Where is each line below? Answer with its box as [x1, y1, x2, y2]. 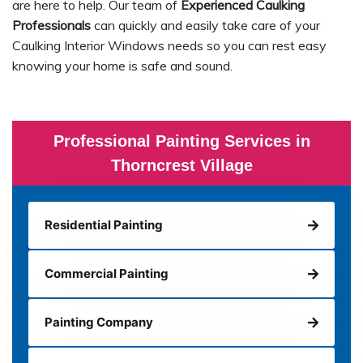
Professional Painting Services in [53, 132, 310, 151]
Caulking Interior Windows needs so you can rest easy [12, 37, 327, 54]
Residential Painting [45, 217, 163, 233]
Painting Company [45, 314, 153, 331]
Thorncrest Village [110, 156, 253, 175]
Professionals [12, 17, 91, 34]
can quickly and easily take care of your [91, 17, 320, 34]
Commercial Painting [45, 266, 169, 282]
